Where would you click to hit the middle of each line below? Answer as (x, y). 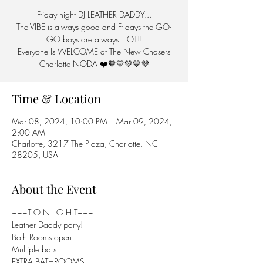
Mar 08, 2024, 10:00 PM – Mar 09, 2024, (92, 121)
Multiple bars (34, 249)
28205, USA (35, 155)
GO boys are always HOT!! (94, 39)
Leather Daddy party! (47, 225)
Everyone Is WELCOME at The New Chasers (94, 51)
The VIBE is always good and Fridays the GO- (94, 27)
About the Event (54, 189)
